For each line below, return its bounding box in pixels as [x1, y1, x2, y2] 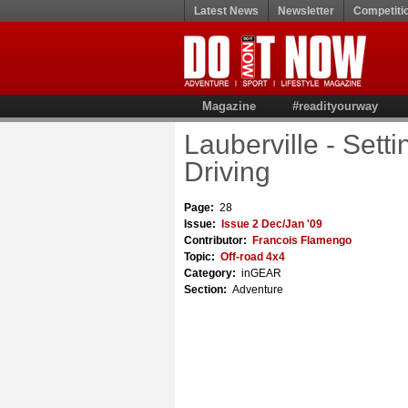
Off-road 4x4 [220, 250, 285, 263]
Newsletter [278, 5, 334, 17]
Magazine [202, 99, 256, 113]
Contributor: [184, 234, 252, 247]
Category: [184, 267, 241, 280]
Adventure [232, 283, 283, 296]
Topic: [184, 250, 220, 263]
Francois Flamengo [252, 234, 352, 247]
